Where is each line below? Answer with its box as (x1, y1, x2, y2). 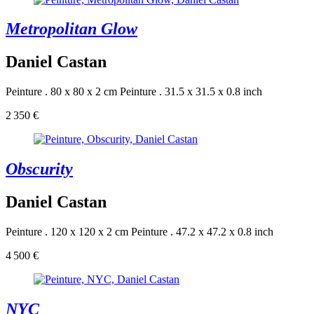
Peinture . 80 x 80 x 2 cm (6, 86, 117, 98)
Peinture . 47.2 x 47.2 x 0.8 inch (131, 225, 273, 238)
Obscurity (6, 160, 73, 179)
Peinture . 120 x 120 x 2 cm (6, 225, 128, 238)
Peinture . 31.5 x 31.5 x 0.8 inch (120, 86, 262, 98)
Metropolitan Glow (6, 20, 137, 39)
